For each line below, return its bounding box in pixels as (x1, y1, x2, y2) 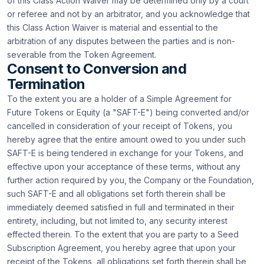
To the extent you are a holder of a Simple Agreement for (7, 94, 232, 104)
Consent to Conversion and (7, 60, 186, 77)
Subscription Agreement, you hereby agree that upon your (7, 243, 236, 253)
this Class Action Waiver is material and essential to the (7, 22, 218, 32)
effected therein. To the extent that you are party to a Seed (7, 229, 239, 239)
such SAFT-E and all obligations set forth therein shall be (7, 189, 226, 199)
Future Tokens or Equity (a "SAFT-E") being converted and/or (7, 107, 249, 117)
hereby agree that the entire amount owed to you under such (7, 134, 246, 144)
